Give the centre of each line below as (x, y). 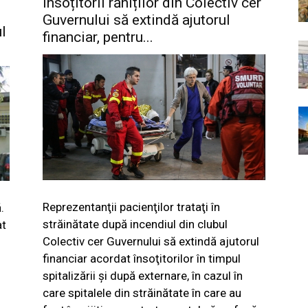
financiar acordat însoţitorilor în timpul (142, 258)
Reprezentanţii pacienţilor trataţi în (131, 207)
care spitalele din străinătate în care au (142, 293)
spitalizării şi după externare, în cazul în (143, 275)
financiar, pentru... (98, 37)
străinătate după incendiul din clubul (135, 224)
